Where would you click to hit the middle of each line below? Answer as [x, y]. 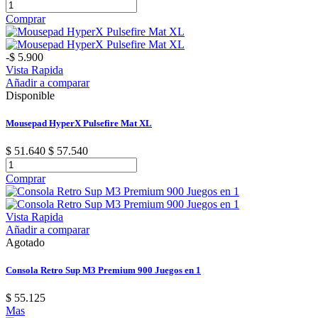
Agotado [25, 242]
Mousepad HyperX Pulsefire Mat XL [79, 123]
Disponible [30, 95]
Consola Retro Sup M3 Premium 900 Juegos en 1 [103, 270]
